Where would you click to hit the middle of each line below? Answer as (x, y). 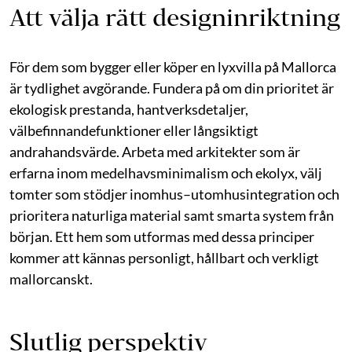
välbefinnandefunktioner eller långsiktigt (134, 130)
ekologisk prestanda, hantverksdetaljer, (129, 109)
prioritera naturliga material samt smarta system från (172, 215)
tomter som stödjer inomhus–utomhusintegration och (174, 194)
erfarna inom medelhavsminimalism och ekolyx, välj (166, 172)
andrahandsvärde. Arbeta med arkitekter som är (155, 151)
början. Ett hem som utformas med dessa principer (162, 236)
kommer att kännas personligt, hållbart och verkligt (164, 257)
